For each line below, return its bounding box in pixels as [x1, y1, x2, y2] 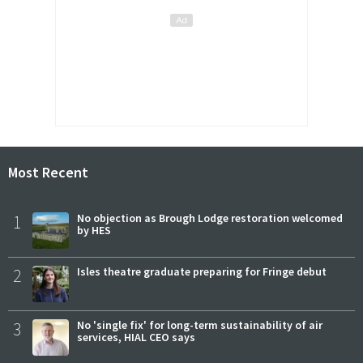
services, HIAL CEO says [77, 330, 195, 345]
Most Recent [8, 162, 88, 181]
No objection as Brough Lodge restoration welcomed [77, 211, 343, 226]
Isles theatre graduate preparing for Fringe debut [77, 264, 327, 280]
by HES [77, 223, 111, 238]
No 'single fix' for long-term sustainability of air [77, 318, 322, 333]
